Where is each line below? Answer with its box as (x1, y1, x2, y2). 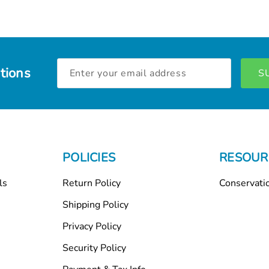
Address (56, 71, 90, 83)
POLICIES (62, 150, 115, 166)
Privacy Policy (62, 219, 121, 233)
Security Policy (62, 241, 126, 255)
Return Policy (62, 176, 121, 190)
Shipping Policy (62, 198, 128, 211)
